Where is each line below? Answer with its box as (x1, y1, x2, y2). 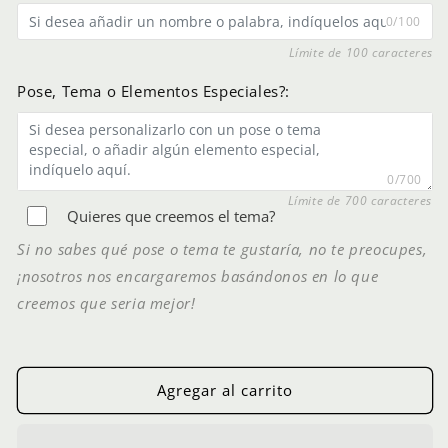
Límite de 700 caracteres (287, 191, 432, 209)
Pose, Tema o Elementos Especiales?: (17, 80, 290, 101)
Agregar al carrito (157, 380, 293, 401)
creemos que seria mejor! (17, 292, 196, 313)
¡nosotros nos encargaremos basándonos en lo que (17, 265, 379, 286)
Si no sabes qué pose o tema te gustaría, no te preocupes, (17, 238, 428, 259)
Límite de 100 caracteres (288, 43, 433, 61)
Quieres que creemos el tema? (67, 205, 275, 226)
